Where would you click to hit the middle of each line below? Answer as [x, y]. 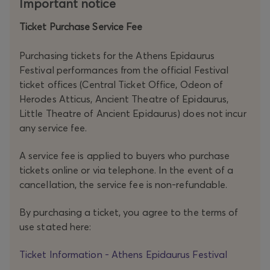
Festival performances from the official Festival [124, 70]
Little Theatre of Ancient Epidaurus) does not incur [133, 114]
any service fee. [53, 128]
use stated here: [55, 227]
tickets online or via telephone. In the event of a [127, 170]
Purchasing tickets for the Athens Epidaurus [117, 56]
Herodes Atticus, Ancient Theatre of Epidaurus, [124, 99]
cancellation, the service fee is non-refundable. [124, 185]
